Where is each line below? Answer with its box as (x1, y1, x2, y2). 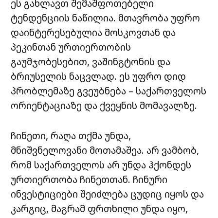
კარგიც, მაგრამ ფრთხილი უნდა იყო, (11, 202, 188, 216)
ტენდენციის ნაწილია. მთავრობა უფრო (11, 11, 200, 25)
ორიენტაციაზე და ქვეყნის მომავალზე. (11, 99, 198, 112)
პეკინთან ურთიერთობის (11, 40, 131, 54)
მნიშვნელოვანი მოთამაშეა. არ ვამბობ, (11, 144, 200, 157)
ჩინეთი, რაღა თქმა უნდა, (11, 129, 131, 143)
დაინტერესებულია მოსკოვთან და (11, 26, 176, 39)
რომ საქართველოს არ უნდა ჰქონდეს (11, 158, 192, 172)
